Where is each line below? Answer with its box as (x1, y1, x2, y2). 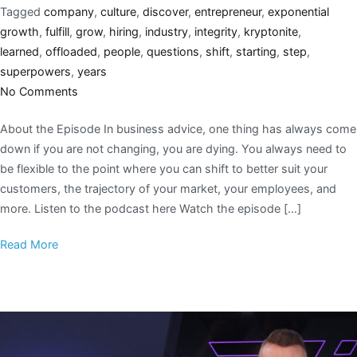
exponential (268, 5, 329, 19)
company (44, 5, 94, 19)
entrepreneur (194, 5, 261, 19)
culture (100, 5, 136, 19)
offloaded (45, 45, 97, 59)
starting (236, 45, 277, 59)
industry (145, 25, 188, 39)
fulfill (45, 25, 69, 39)
